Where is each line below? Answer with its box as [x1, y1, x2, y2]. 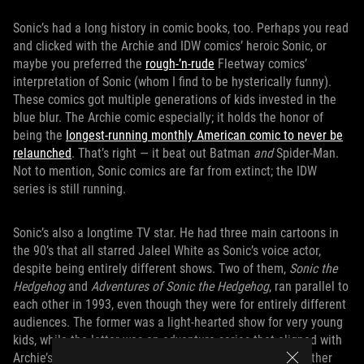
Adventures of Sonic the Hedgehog [91, 279, 269, 294]
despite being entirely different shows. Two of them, [13, 261, 289, 276]
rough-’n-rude [145, 56, 214, 71]
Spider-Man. [273, 145, 339, 161]
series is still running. [13, 181, 126, 197]
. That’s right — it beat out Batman [71, 145, 253, 161]
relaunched [13, 145, 71, 161]
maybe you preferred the [13, 56, 145, 71]
